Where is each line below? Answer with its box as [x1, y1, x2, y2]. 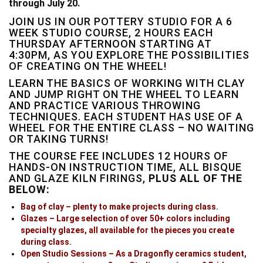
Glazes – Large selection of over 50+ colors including [21, 214, 230, 223]
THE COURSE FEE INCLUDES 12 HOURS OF [9, 150, 228, 162]
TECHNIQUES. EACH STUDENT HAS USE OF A [9, 110, 243, 123]
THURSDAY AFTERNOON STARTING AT [9, 38, 211, 50]
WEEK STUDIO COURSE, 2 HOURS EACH [9, 26, 213, 39]
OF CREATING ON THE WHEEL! [9, 60, 167, 72]
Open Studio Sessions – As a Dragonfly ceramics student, [21, 249, 247, 258]
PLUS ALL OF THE [149, 172, 242, 184]
